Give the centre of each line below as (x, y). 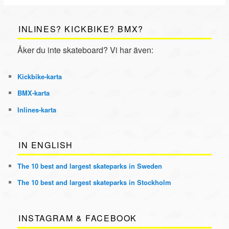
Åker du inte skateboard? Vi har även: (86, 50)
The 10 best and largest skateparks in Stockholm (95, 182)
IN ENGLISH (46, 145)
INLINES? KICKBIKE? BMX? (81, 29)
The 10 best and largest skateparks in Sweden (90, 166)
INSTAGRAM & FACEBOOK (78, 218)
